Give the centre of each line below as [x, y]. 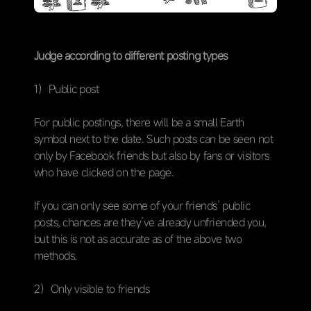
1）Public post [66, 89]
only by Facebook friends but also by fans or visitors [151, 155]
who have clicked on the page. [104, 172]
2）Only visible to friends [92, 288]
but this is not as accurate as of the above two [138, 238]
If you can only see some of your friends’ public [142, 205]
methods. [55, 255]
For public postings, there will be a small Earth [139, 122]
